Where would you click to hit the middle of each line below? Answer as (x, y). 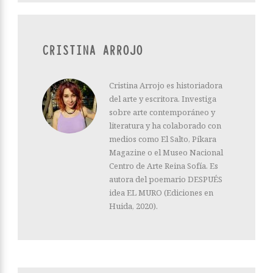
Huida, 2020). (133, 206)
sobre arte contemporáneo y (162, 112)
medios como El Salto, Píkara (163, 139)
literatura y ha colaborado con (165, 125)
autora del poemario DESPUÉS (166, 179)
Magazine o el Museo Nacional (166, 152)
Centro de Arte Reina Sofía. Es (164, 165)
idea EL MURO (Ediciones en (161, 192)
